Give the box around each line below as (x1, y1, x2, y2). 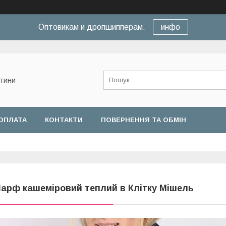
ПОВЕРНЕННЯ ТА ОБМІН (101, 116, 186, 124)
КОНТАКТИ (45, 116, 83, 124)
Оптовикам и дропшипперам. (38, 23, 145, 31)
